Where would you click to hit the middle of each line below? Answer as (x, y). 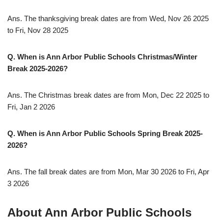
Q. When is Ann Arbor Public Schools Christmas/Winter (102, 57)
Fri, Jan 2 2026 (31, 107)
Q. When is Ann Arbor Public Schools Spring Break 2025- (105, 134)
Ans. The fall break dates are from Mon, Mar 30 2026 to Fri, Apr (108, 172)
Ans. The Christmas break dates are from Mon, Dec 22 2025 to (108, 95)
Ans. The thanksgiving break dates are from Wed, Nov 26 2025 (108, 19)
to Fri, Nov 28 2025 (38, 30)
